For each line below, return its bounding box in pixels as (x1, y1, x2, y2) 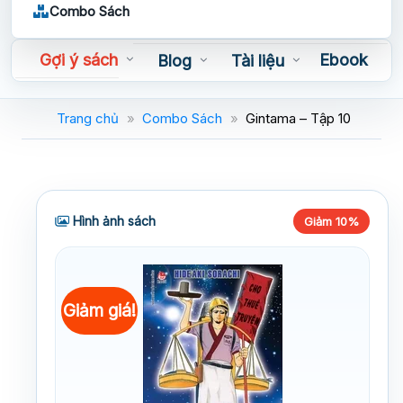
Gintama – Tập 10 (246, 109, 351, 127)
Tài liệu (230, 51, 284, 71)
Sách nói (35, 85, 99, 104)
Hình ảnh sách (69, 212, 156, 228)
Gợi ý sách (39, 50, 118, 70)
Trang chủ (57, 109, 119, 127)
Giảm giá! (63, 299, 137, 321)
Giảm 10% (304, 213, 359, 228)
